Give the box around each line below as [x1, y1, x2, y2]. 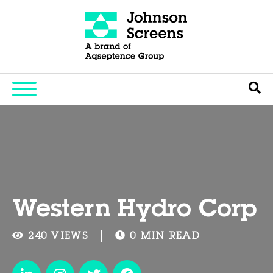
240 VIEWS [28, 232, 88, 241]
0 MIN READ [130, 232, 199, 241]
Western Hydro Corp [12, 199, 257, 223]
